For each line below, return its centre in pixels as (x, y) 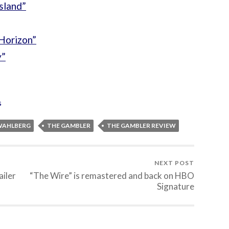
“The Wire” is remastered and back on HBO (112, 176)
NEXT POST (174, 163)
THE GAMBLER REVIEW (141, 126)
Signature (176, 187)
